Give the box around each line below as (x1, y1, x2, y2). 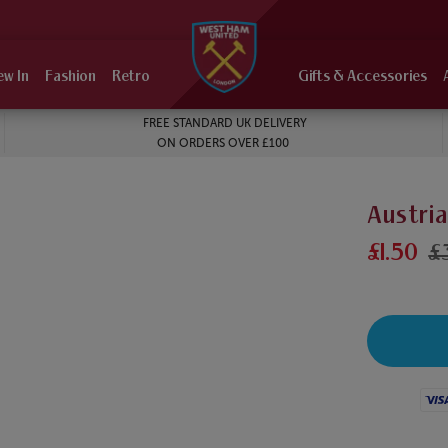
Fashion (45, 70, 96, 85)
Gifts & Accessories (298, 70, 427, 85)
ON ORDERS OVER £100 (157, 136, 290, 151)
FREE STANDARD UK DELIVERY (139, 116, 307, 131)
